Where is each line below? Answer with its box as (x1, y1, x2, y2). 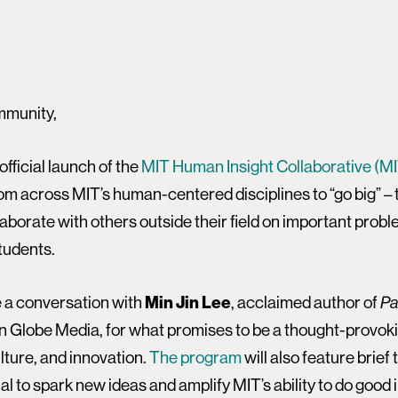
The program (149, 346, 243, 368)
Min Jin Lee (145, 291, 232, 313)
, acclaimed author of (231, 291, 381, 313)
